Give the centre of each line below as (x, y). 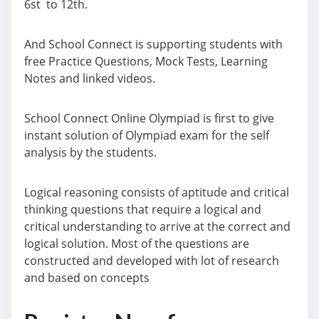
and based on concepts (87, 278)
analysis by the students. (90, 152)
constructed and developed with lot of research (152, 261)
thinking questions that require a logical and (143, 209)
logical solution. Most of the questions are (137, 244)
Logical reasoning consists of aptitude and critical (157, 192)
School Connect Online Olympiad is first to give (149, 118)
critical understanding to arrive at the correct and (157, 226)
